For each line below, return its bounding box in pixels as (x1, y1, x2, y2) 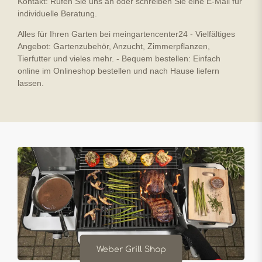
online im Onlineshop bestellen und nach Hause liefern (18, 66, 219, 75)
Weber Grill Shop (96, 244, 166, 254)
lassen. (18, 78, 44, 88)
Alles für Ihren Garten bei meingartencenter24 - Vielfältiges (18, 29, 235, 39)
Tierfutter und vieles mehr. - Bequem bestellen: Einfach (18, 54, 220, 63)
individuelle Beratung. (18, 9, 97, 18)
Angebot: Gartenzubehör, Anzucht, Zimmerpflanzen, (18, 42, 210, 51)
